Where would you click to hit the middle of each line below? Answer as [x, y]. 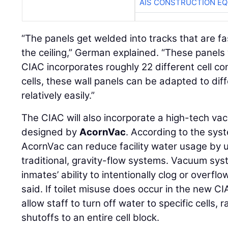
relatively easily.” [58, 96]
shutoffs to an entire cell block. [91, 218]
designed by [51, 132]
